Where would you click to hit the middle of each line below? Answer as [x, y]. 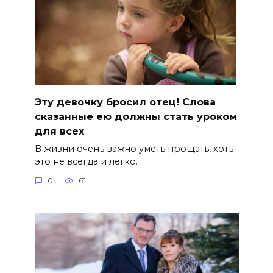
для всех [59, 131]
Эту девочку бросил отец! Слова [125, 102]
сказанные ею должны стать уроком [136, 116]
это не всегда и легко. [86, 161]
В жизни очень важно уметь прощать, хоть [134, 148]
